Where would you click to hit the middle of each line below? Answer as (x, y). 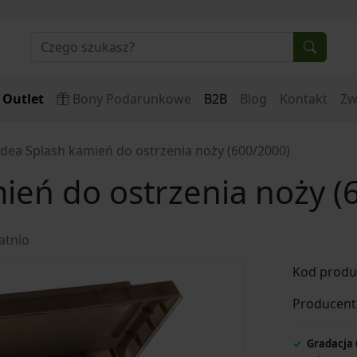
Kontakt (303, 99)
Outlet (23, 99)
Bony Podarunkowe (131, 99)
